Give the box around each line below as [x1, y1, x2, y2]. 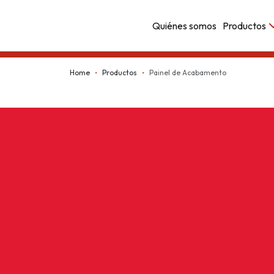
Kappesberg [7, 26, 76, 42]
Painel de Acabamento [149, 67, 226, 77]
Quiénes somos [152, 19, 217, 32]
